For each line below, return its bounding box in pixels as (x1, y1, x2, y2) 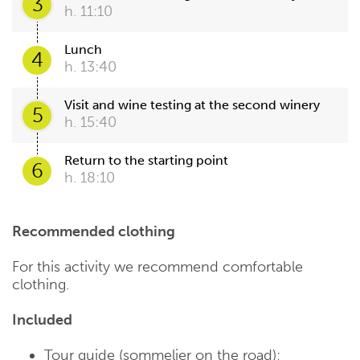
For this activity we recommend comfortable (12, 258, 303, 276)
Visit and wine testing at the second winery (64, 97, 320, 113)
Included (12, 311, 72, 329)
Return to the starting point (64, 153, 228, 169)
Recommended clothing (12, 223, 175, 241)
